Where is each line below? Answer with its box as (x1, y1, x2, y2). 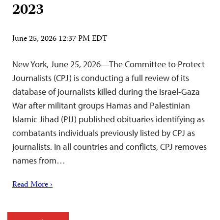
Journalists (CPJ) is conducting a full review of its (12, 72, 189, 83)
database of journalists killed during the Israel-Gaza (12, 85, 200, 97)
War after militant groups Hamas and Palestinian (12, 99, 190, 111)
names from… (12, 154, 65, 166)
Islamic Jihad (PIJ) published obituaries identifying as (12, 113, 205, 125)
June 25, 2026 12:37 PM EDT (12, 32, 108, 46)
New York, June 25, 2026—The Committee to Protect (12, 58, 205, 70)
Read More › (12, 178, 53, 192)
